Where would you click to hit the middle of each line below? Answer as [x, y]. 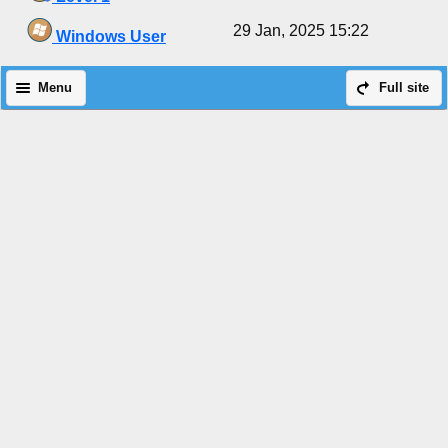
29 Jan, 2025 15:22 [301, 31]
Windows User [109, 37]
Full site [403, 88]
